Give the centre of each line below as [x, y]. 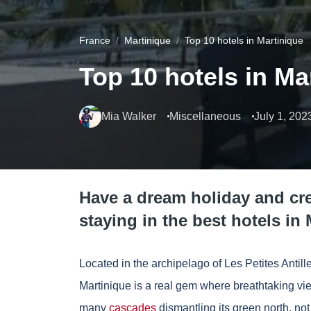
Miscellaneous [205, 117]
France [95, 41]
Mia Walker [129, 117]
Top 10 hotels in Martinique [244, 41]
